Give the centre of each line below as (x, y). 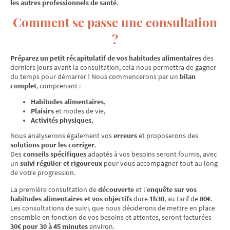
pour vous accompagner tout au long (160, 163)
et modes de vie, (80, 111)
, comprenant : (59, 86)
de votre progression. (43, 172)
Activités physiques (61, 120)
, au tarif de (182, 198)
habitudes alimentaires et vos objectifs (71, 198)
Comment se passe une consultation (115, 22)
